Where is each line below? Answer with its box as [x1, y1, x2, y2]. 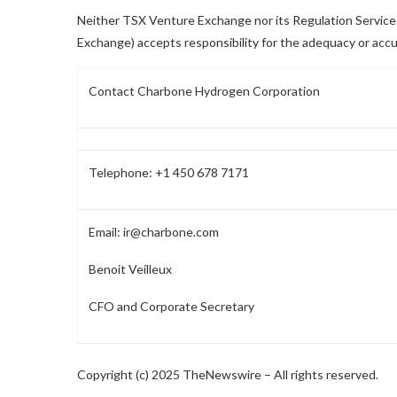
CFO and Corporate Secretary [89, 298, 254, 314]
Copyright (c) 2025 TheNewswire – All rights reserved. [77, 366, 378, 382]
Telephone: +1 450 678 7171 [89, 164, 249, 180]
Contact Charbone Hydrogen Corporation [89, 82, 320, 98]
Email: [89, 223, 123, 239]
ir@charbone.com [123, 223, 219, 239]
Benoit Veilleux [89, 261, 172, 276]
